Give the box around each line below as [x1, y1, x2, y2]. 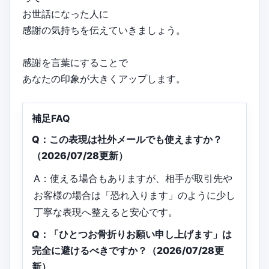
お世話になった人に [22, 8, 109, 20]
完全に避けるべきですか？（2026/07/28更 [32, 244, 224, 257]
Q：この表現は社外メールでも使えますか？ [32, 133, 222, 146]
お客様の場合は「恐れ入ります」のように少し [34, 189, 236, 202]
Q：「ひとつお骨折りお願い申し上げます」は [32, 228, 232, 241]
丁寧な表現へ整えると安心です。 [34, 206, 178, 219]
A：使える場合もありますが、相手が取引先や [34, 172, 233, 185]
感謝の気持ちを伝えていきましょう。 [22, 24, 186, 37]
